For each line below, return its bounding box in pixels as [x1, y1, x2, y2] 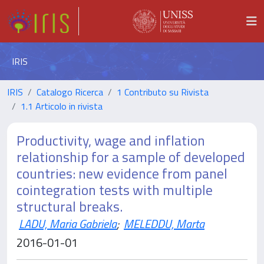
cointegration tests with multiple [16, 179, 213, 200]
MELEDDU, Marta [124, 214, 204, 233]
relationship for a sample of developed [16, 146, 245, 167]
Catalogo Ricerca [37, 85, 103, 99]
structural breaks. [16, 196, 123, 217]
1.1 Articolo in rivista [21, 99, 103, 113]
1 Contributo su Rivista [117, 85, 209, 99]
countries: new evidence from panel [16, 163, 227, 184]
